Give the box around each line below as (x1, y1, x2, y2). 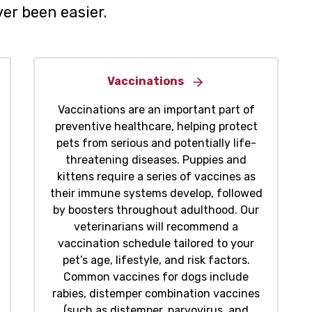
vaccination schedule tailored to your (58, 237, 254, 251)
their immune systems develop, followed (49, 187, 263, 201)
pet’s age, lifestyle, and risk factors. (62, 253, 250, 267)
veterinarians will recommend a (74, 220, 238, 234)
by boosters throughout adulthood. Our (53, 203, 259, 217)
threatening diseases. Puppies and (65, 153, 247, 167)
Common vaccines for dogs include (63, 270, 249, 284)
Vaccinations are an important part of (57, 103, 255, 117)
